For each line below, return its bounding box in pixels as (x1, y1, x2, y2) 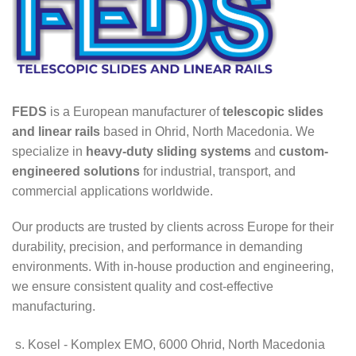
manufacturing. (12, 299, 95, 313)
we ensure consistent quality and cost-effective (12, 279, 273, 293)
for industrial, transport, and (140, 164, 296, 178)
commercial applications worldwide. (12, 184, 213, 198)
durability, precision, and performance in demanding (12, 239, 303, 253)
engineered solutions (12, 164, 140, 178)
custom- (279, 144, 328, 158)
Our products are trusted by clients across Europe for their (12, 219, 334, 234)
